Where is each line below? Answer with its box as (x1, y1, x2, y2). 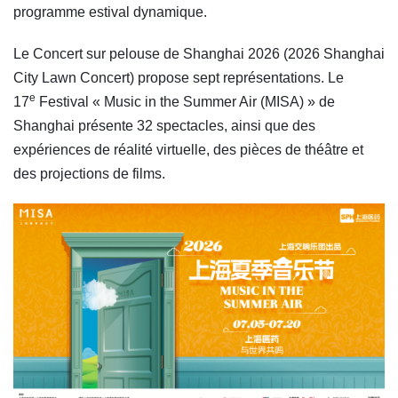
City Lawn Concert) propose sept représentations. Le (13, 69, 344, 85)
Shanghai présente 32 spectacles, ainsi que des (13, 117, 315, 133)
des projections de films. (13, 165, 165, 181)
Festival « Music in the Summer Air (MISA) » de (36, 93, 335, 109)
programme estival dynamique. (13, 4, 207, 20)
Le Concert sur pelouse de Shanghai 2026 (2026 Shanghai (13, 45, 385, 61)
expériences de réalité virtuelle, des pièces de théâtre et (13, 141, 363, 157)
